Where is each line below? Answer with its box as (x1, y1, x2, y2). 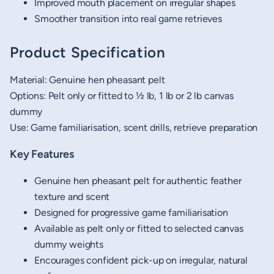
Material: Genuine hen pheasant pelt (10, 73, 165, 86)
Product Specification (10, 43, 166, 61)
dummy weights (34, 238, 103, 250)
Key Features (10, 147, 75, 161)
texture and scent (34, 190, 110, 202)
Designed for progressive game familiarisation (34, 206, 228, 218)
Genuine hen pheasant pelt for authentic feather (34, 174, 242, 187)
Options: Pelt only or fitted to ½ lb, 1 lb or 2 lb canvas (10, 89, 234, 102)
